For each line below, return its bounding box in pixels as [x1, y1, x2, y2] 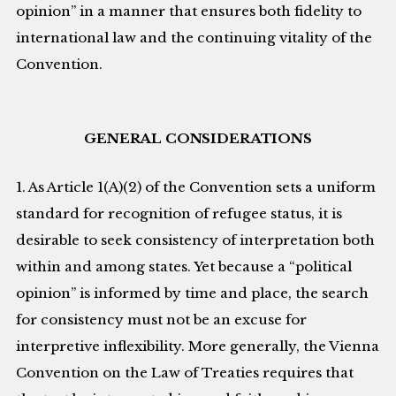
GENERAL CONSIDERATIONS [84, 130, 312, 148]
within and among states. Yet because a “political [16, 257, 353, 275]
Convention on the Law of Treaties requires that [16, 363, 354, 381]
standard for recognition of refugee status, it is [16, 204, 343, 222]
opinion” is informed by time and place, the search [16, 284, 369, 301]
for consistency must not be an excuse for [16, 310, 308, 328]
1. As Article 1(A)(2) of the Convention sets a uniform [16, 178, 377, 195]
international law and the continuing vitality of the [16, 28, 373, 46]
